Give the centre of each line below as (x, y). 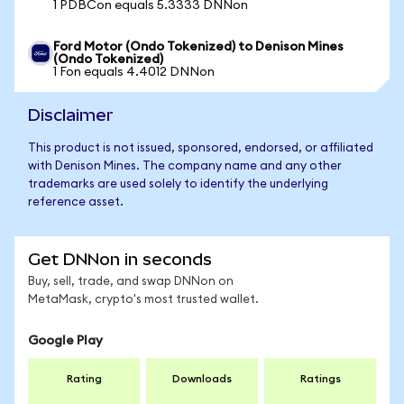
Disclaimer (71, 115)
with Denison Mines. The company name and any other (185, 166)
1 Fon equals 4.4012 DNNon (134, 72)
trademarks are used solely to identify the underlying (178, 184)
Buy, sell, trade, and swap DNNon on (131, 282)
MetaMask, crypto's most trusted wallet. (143, 300)
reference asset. (76, 202)
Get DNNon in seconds (120, 259)
